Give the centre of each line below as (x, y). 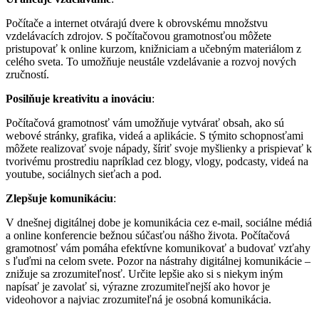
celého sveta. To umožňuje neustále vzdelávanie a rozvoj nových (151, 61)
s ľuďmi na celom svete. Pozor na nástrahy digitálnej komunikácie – (158, 261)
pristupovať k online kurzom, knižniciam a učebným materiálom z (153, 48)
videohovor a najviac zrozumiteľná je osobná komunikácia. (138, 299)
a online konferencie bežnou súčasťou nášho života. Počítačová (148, 235)
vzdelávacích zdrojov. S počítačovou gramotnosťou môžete (138, 36)
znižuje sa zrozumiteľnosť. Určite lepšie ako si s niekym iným (144, 273)
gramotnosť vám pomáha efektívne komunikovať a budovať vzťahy (158, 248)
